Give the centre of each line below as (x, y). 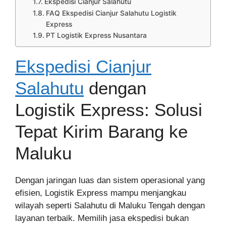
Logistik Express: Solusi (109, 110)
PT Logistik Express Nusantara (96, 35)
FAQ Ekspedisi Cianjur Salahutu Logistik (111, 13)
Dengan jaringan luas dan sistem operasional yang (110, 180)
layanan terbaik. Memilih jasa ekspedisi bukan (102, 218)
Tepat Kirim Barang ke (101, 131)
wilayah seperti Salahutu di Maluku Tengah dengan (110, 206)
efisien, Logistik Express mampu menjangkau (101, 193)
